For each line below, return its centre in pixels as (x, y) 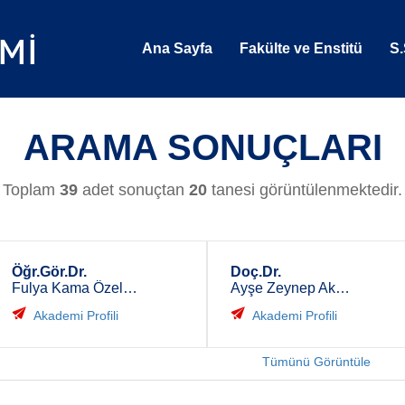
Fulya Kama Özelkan (130, 288)
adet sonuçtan (133, 190)
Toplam (31, 190)
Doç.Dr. (256, 272)
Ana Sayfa (177, 48)
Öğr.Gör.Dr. (49, 272)
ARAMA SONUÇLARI (202, 148)
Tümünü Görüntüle (317, 362)
